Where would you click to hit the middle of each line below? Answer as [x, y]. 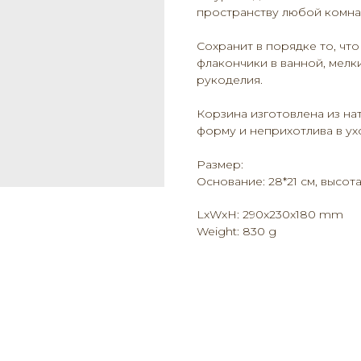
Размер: [220, 165]
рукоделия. [230, 80]
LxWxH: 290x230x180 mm [270, 215]
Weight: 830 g [237, 232]
